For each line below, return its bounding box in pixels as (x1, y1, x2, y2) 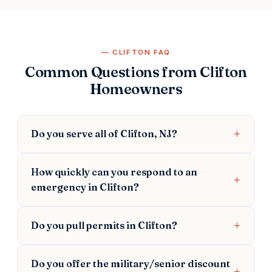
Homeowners (89, 80, 183, 98)
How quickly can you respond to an (31, 165, 197, 178)
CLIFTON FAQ (112, 47, 171, 56)
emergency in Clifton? (31, 180, 139, 193)
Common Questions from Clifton (25, 63, 247, 81)
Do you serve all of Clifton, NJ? (31, 127, 177, 140)
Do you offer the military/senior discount (31, 257, 230, 270)
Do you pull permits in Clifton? (31, 219, 177, 231)
